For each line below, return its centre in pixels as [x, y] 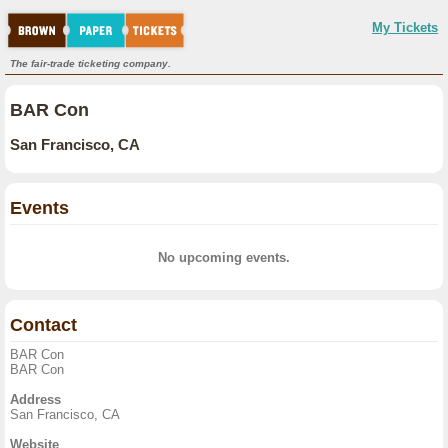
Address [35, 399]
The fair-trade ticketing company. [90, 63]
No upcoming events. [224, 257]
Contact [43, 325]
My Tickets [405, 27]
